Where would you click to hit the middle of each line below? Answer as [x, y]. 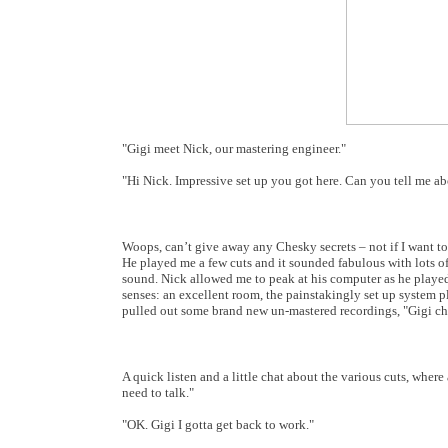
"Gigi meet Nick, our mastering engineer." [234, 148]
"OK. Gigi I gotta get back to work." [218, 424]
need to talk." [158, 392]
